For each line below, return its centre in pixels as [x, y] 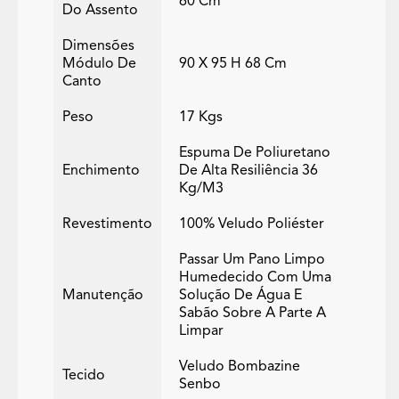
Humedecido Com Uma [255, 278]
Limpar [201, 332]
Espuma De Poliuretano [255, 154]
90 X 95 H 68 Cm [233, 65]
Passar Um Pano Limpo [252, 261]
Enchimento [101, 171]
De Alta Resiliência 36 [248, 171]
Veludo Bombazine [240, 367]
